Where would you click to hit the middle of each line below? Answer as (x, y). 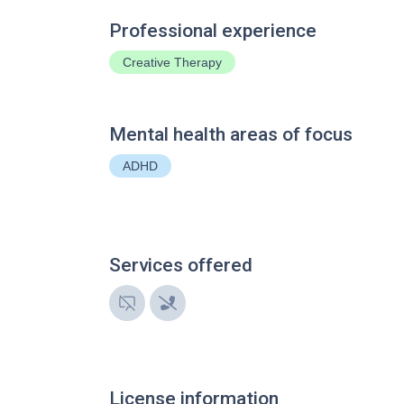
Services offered (181, 265)
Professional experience (213, 31)
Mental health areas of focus (231, 134)
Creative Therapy (172, 62)
